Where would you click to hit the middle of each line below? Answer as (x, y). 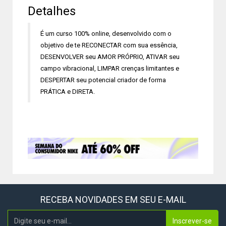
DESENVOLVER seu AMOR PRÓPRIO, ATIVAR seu (110, 57)
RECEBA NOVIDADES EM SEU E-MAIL (113, 199)
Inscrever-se (192, 221)
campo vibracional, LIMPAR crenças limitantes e (110, 68)
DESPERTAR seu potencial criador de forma (103, 80)
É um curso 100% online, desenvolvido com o (106, 34)
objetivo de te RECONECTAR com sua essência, (109, 45)
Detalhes (52, 11)
